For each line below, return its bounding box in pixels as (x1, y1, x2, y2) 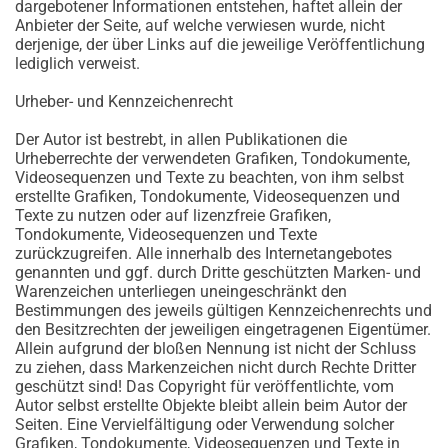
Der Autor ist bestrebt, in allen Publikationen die (15, 130, 347, 150)
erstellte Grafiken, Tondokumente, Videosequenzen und (15, 187, 400, 207)
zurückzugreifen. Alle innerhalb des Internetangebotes (15, 244, 392, 264)
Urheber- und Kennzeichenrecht (15, 92, 233, 112)
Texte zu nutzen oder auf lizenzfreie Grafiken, (15, 206, 331, 226)
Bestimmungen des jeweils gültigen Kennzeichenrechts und (15, 301, 432, 321)
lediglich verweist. (15, 54, 140, 74)
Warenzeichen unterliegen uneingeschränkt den (15, 282, 347, 302)
